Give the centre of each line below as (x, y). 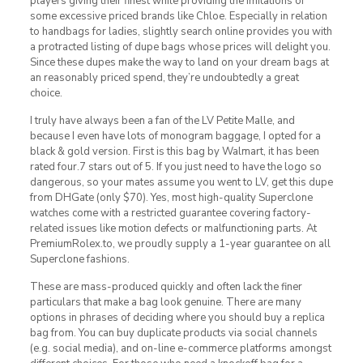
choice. (46, 93)
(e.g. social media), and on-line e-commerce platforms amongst (180, 348)
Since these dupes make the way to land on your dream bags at (179, 62)
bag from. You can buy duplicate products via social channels (173, 333)
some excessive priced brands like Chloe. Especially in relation (178, 16)
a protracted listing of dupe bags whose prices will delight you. (180, 47)
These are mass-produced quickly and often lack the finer (166, 286)
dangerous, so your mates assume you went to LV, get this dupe (181, 182)
